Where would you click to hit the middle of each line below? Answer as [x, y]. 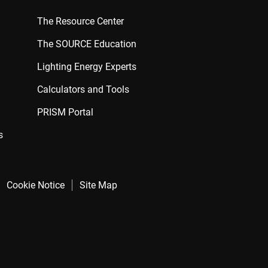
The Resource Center [80, 21]
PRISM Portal [65, 112]
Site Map [98, 185]
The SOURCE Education [87, 44]
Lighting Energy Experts [87, 67]
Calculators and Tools [83, 89]
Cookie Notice [35, 185]
